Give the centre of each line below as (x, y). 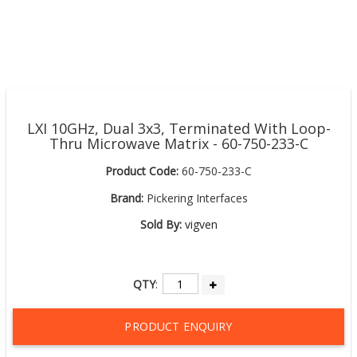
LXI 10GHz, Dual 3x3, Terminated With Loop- (178, 128)
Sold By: (161, 224)
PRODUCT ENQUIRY (178, 326)
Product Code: (142, 171)
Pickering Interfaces (195, 198)
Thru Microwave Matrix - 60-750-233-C (178, 143)
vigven (201, 224)
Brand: (126, 198)
